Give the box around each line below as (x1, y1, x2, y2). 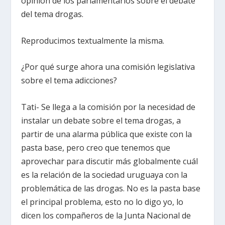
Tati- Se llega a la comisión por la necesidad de (21, 101, 196, 113)
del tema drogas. (21, 9, 84, 20)
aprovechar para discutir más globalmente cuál (21, 155, 198, 167)
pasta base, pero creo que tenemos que (21, 142, 171, 153)
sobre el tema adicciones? (21, 75, 118, 86)
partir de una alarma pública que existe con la (21, 128, 192, 140)
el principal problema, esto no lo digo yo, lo (21, 196, 184, 207)
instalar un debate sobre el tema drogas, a (21, 115, 181, 126)
